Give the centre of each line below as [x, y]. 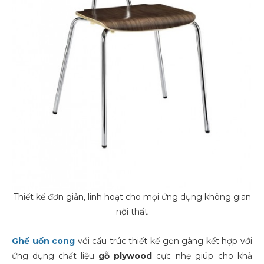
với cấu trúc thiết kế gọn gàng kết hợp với [164, 241]
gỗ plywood [125, 256]
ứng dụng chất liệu [55, 256]
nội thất [132, 212]
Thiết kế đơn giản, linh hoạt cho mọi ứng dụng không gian [132, 197]
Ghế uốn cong [43, 241]
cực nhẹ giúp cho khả [202, 256]
